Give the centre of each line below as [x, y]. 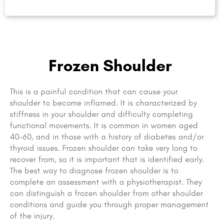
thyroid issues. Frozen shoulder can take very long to [104, 148]
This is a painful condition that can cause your [94, 92]
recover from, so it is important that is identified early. [107, 159]
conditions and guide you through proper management [109, 205]
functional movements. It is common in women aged [104, 125]
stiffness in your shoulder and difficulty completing [101, 114]
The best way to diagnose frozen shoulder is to [94, 171]
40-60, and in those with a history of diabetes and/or [107, 137]
